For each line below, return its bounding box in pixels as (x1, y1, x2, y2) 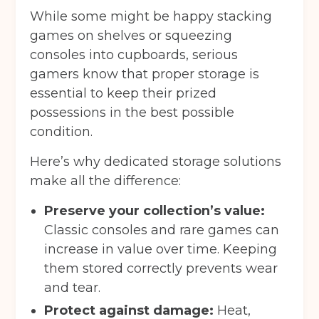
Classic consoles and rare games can (44, 222, 280, 239)
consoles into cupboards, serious (30, 47, 239, 63)
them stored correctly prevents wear (44, 261, 278, 277)
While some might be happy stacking (30, 9, 273, 25)
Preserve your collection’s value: (44, 203, 266, 219)
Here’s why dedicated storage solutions (30, 154, 282, 170)
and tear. (44, 280, 101, 296)
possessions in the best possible (30, 105, 235, 121)
